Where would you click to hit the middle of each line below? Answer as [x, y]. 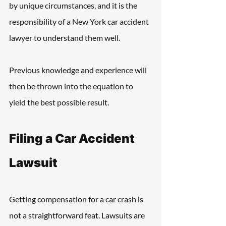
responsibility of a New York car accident [80, 21]
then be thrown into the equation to [72, 86]
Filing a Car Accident [73, 138]
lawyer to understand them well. [65, 38]
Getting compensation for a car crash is [77, 199]
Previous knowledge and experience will [79, 70]
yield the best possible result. [59, 102]
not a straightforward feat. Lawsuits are [78, 215]
